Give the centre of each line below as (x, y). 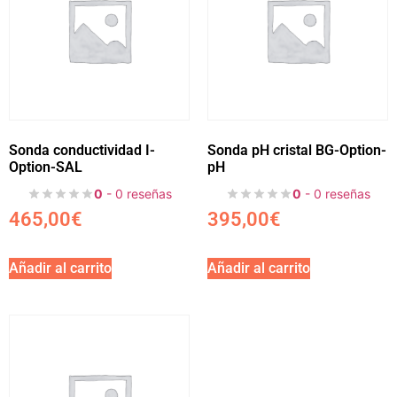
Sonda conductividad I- (82, 151)
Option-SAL (46, 167)
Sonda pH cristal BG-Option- (297, 151)
